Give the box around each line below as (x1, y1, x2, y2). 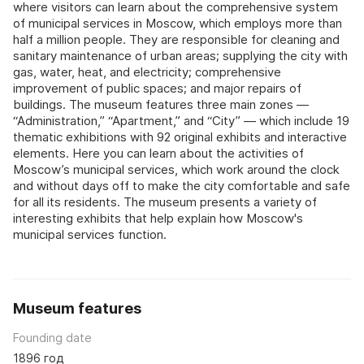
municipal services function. (13, 226, 167, 242)
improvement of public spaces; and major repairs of (13, 80, 301, 96)
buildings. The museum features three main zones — (13, 96, 309, 112)
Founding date (13, 330, 92, 344)
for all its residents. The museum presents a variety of (13, 193, 317, 210)
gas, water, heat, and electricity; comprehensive (13, 63, 281, 80)
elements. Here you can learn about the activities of (13, 145, 304, 161)
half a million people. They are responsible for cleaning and (13, 31, 340, 47)
